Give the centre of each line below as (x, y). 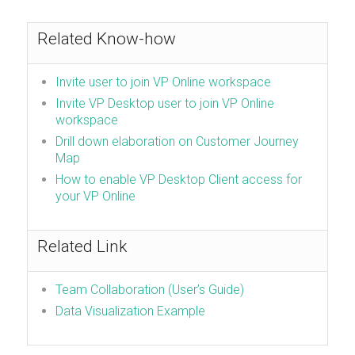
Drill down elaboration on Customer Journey (177, 142)
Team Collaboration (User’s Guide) (149, 290)
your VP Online (95, 197)
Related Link (82, 247)
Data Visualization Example (130, 311)
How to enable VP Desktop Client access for (178, 180)
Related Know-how (106, 39)
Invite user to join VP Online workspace (163, 82)
